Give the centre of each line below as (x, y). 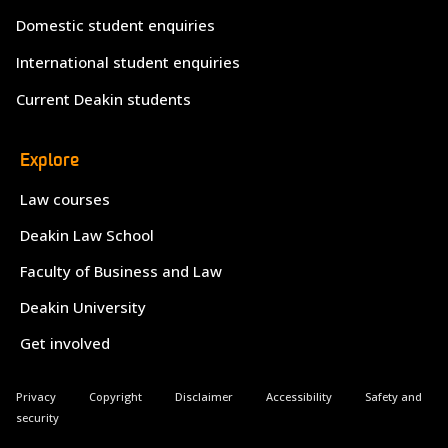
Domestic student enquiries (115, 25)
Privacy (36, 396)
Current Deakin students (103, 99)
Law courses (65, 199)
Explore (49, 160)
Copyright (115, 396)
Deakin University (83, 307)
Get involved (65, 343)
